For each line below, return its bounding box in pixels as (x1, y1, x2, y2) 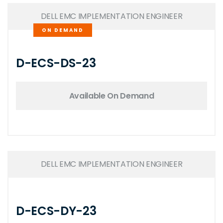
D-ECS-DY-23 (16, 203, 97, 219)
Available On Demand (69, 90, 154, 102)
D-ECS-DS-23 (16, 55, 96, 71)
